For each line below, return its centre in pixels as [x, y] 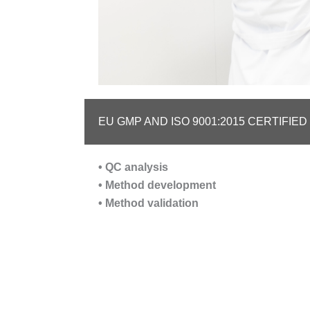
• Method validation [148, 203]
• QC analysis [133, 167]
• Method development [157, 185]
